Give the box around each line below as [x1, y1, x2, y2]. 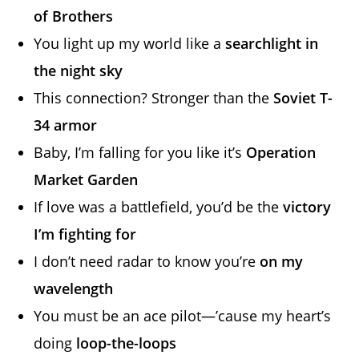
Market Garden [34, 169, 139, 189]
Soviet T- [273, 87, 333, 107]
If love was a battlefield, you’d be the [34, 196, 284, 216]
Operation [246, 142, 317, 162]
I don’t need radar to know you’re [34, 251, 260, 271]
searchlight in [225, 33, 319, 53]
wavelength [34, 278, 114, 298]
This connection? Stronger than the [34, 87, 274, 107]
